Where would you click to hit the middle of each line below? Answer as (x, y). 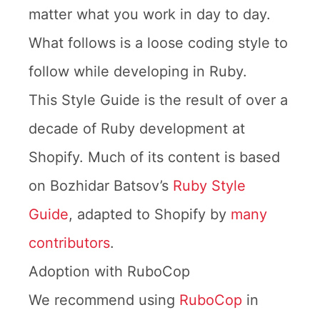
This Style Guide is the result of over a (158, 100)
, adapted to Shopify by (150, 214)
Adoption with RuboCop (109, 271)
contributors (69, 243)
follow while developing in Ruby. (138, 71)
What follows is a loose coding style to (158, 43)
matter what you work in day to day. (150, 14)
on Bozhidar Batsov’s (101, 186)
